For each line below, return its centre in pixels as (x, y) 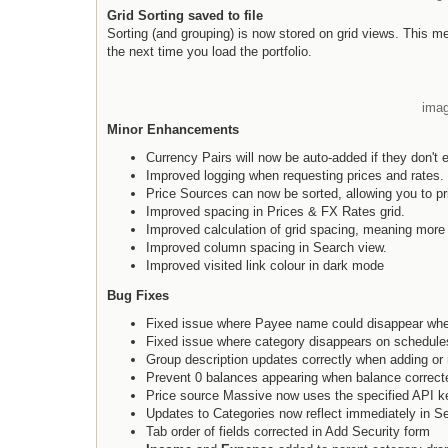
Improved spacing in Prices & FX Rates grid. (275, 211)
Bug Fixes (138, 295)
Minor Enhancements (173, 129)
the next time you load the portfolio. (209, 51)
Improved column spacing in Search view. (266, 247)
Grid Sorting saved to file (185, 15)
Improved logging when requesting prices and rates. (295, 175)
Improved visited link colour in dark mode (265, 265)
